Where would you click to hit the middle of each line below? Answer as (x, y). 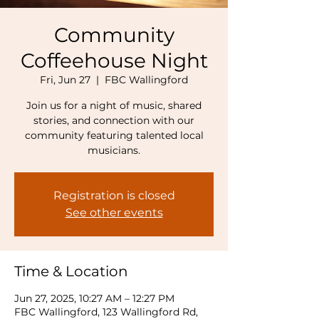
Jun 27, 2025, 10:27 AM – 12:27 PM (94, 298)
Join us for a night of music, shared (114, 105)
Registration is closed (114, 195)
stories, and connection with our (114, 120)
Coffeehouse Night (114, 61)
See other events (114, 213)
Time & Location (71, 271)
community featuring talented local (114, 135)
